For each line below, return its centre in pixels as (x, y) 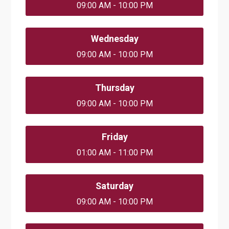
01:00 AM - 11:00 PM (114, 152)
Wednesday (114, 38)
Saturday (114, 186)
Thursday (114, 87)
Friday (114, 136)
